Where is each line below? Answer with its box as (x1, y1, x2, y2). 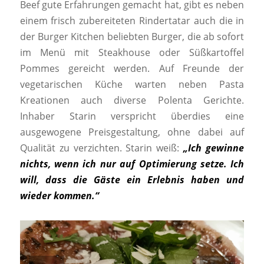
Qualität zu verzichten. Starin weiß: (19, 141, 184, 154)
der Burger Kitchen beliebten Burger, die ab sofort (19, 29, 245, 43)
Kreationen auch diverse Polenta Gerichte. (19, 93, 245, 107)
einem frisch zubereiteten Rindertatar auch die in (19, 14, 245, 27)
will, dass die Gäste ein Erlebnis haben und (19, 173, 245, 186)
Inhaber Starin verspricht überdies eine (19, 109, 245, 123)
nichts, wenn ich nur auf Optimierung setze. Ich (19, 157, 245, 170)
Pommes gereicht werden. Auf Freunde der (19, 61, 245, 75)
